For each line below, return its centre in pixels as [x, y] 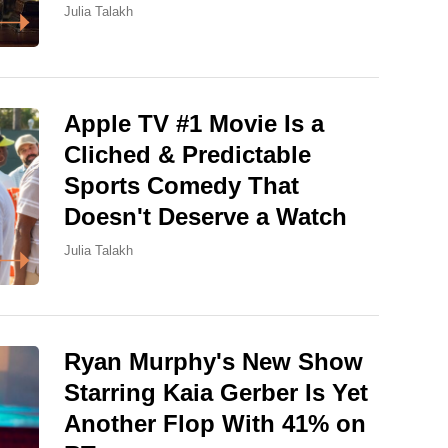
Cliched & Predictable [187, 154]
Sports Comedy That [181, 185]
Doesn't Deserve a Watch [205, 216]
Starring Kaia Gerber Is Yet [216, 392]
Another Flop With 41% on [215, 423]
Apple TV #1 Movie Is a [194, 123]
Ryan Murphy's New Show [213, 361]
